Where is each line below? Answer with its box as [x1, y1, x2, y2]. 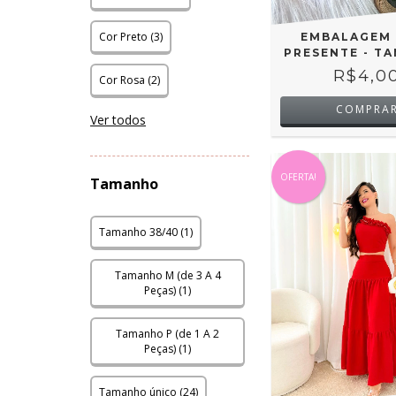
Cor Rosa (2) [99, 72, 160, 88]
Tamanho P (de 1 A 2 [116, 326, 219, 342]
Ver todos [90, 111, 146, 129]
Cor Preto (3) [99, 29, 163, 45]
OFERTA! [280, 171, 316, 184]
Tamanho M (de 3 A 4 [114, 268, 221, 284]
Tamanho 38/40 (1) [99, 225, 193, 240]
